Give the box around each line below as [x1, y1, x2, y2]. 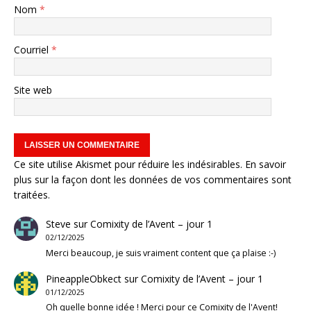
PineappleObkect [45, 271, 121, 285]
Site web [14, 83, 52, 97]
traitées [14, 188, 48, 202]
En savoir [245, 158, 286, 171]
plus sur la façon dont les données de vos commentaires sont [14, 173, 292, 187]
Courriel [14, 43, 51, 57]
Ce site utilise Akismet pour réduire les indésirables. [14, 158, 245, 171]
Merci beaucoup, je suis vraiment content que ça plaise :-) [45, 246, 276, 259]
